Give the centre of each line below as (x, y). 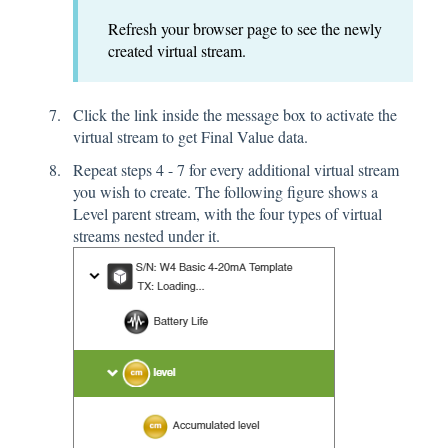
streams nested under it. (146, 236)
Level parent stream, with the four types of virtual (227, 214)
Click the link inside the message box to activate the (235, 115)
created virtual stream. (177, 50)
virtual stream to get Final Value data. (190, 137)
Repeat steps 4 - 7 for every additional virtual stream (236, 170)
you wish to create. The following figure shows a (225, 192)
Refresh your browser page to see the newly (245, 28)
